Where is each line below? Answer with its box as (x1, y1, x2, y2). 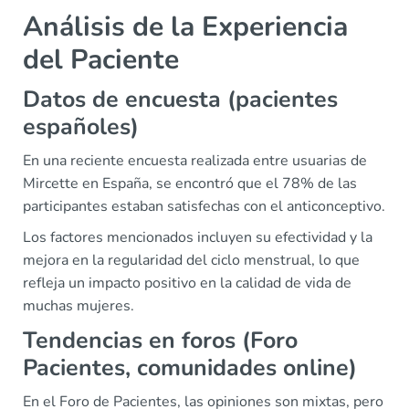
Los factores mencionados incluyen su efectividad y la (23, 227, 372, 247)
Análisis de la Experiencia (23, 8, 348, 46)
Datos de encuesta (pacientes (23, 84, 338, 115)
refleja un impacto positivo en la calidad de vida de (23, 273, 351, 293)
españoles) (23, 111, 139, 142)
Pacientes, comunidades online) (23, 352, 357, 383)
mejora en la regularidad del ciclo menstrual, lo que (23, 250, 360, 270)
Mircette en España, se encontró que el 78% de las (23, 173, 357, 194)
